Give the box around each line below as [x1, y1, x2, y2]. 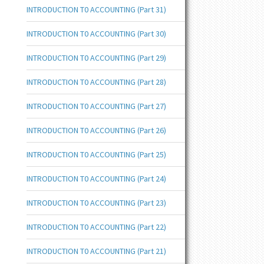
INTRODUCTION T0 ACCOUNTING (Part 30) [26, 28, 166, 39]
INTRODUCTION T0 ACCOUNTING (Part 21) [26, 246, 166, 256]
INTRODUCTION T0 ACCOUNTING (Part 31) [26, 4, 166, 15]
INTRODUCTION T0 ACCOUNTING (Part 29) [26, 52, 166, 63]
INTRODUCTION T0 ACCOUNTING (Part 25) [26, 149, 166, 160]
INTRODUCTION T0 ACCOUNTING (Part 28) [26, 77, 166, 87]
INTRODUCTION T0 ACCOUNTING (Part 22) [26, 222, 166, 232]
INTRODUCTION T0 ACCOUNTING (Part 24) [26, 173, 166, 184]
